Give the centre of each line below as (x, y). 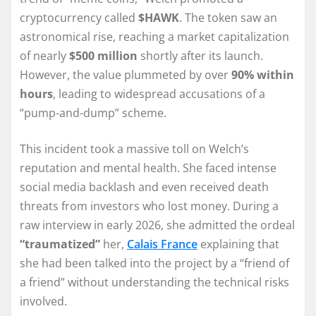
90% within (263, 74)
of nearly (44, 55)
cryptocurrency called (79, 17)
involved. (43, 301)
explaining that (238, 244)
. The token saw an (228, 17)
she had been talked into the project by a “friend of (154, 263)
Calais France (162, 244)
